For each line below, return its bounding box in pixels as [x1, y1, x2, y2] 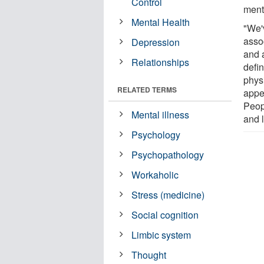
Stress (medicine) [131, 187, 205, 202]
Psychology [131, 127, 181, 141]
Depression [131, 35, 180, 49]
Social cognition [131, 207, 199, 222]
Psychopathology [131, 147, 204, 161]
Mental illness [131, 107, 190, 121]
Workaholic [131, 167, 179, 181]
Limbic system [131, 227, 192, 242]
